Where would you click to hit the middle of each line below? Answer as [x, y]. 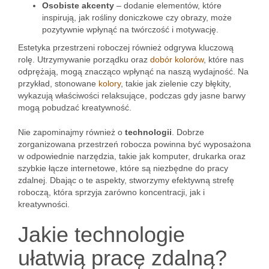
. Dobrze [188, 132]
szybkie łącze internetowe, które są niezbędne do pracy [123, 168]
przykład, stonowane [58, 83]
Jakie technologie [101, 234]
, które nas [224, 59]
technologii [148, 132]
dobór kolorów [177, 59]
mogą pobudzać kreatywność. [75, 107]
